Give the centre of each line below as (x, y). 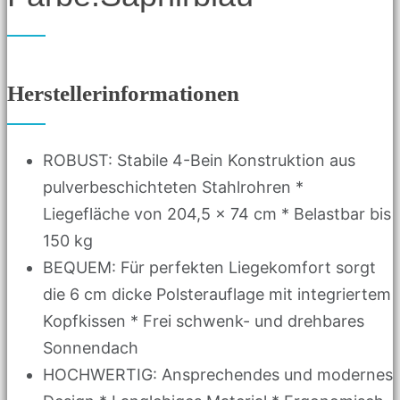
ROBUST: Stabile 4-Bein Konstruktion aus (199, 160)
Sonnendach (91, 347)
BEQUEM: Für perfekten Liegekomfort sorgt (209, 267)
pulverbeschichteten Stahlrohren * (173, 187)
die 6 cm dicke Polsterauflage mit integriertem (217, 294)
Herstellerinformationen (123, 93)
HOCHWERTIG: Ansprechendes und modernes (218, 374)
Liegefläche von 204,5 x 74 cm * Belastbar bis (217, 213)
